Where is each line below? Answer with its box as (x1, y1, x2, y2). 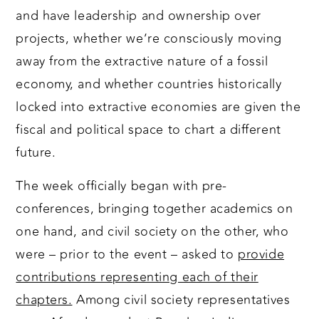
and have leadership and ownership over (16, 6, 261, 26)
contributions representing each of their (16, 267, 258, 288)
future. (16, 142, 56, 163)
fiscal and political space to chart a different (16, 120, 281, 140)
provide (238, 244, 285, 265)
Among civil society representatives (72, 290, 291, 310)
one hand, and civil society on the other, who (16, 221, 289, 242)
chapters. (16, 290, 73, 310)
